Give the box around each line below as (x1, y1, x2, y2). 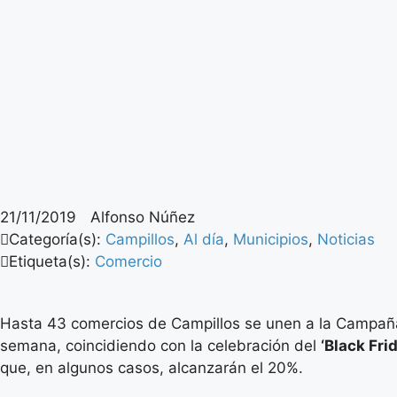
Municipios (233, 230, 308, 249)
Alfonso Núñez (90, 208, 195, 227)
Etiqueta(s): (9, 253, 95, 271)
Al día (183, 230, 224, 249)
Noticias (317, 230, 375, 249)
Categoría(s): (9, 230, 105, 249)
